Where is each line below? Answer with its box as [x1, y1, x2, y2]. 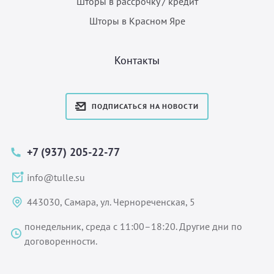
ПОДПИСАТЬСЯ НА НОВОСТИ [92, 101, 199, 111]
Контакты [114, 53, 160, 67]
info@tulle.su [27, 171, 85, 183]
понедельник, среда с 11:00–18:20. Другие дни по [24, 220, 242, 232]
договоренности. [24, 234, 97, 247]
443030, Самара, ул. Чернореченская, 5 [27, 195, 195, 208]
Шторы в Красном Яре [89, 14, 185, 27]
